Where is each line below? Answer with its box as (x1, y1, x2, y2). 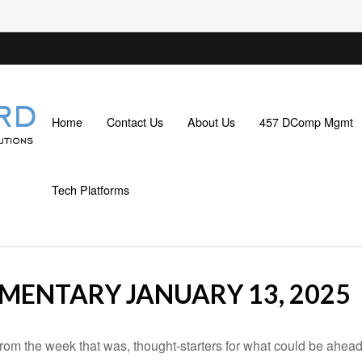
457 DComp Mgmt (259, 112, 353, 130)
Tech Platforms (51, 180, 129, 198)
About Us (187, 112, 235, 130)
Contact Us (106, 112, 163, 130)
